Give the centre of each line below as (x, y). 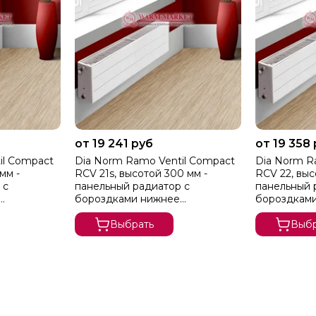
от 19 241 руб (114, 143)
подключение (110, 211)
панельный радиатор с (132, 186)
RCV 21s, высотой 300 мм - (141, 173)
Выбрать (132, 224)
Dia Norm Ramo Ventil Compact (154, 160)
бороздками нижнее (127, 199)
